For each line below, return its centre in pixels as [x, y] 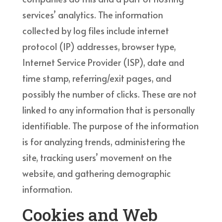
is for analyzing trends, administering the [104, 141]
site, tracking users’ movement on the [97, 157]
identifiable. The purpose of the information [110, 125]
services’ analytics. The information [92, 14]
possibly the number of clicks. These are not [109, 94]
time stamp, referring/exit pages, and [97, 78]
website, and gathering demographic [96, 173]
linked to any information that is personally [108, 110]
